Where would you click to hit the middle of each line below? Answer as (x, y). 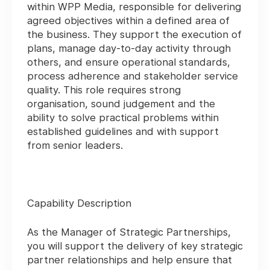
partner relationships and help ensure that (130, 260)
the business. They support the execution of (134, 35)
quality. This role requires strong (104, 90)
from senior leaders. (75, 146)
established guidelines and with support (123, 132)
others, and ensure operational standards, (129, 62)
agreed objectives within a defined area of (128, 21)
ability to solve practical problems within (123, 118)
